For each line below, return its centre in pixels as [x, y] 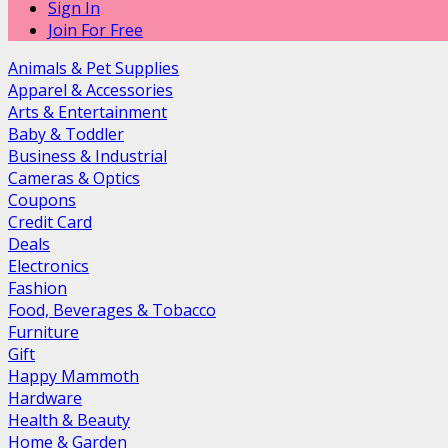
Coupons [42, 199]
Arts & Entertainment [87, 111]
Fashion [37, 287]
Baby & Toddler [66, 133]
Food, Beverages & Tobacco [112, 309]
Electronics [48, 265]
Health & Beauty [69, 419]
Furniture [43, 331]
